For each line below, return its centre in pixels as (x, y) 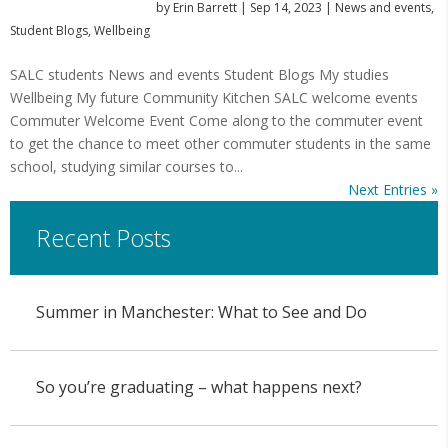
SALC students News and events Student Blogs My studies (199, 74)
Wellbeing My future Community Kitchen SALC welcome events (214, 97)
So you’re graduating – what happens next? (198, 387)
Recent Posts (103, 237)
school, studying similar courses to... (126, 166)
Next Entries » (393, 189)
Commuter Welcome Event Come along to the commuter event (216, 120)
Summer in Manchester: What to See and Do (201, 312)
